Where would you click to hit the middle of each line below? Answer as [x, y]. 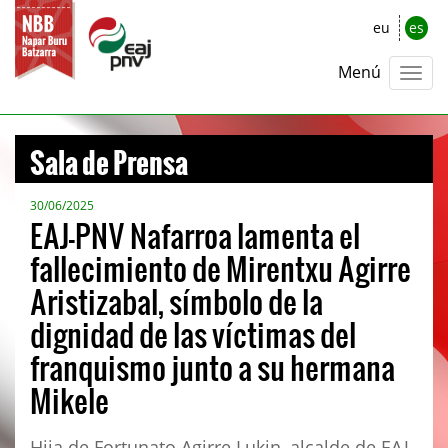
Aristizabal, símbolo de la [176, 301]
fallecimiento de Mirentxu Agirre [220, 268]
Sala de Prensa [109, 154]
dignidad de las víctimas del [193, 334]
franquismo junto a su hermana [212, 367]
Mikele [69, 400]
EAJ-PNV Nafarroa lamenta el [195, 235]
